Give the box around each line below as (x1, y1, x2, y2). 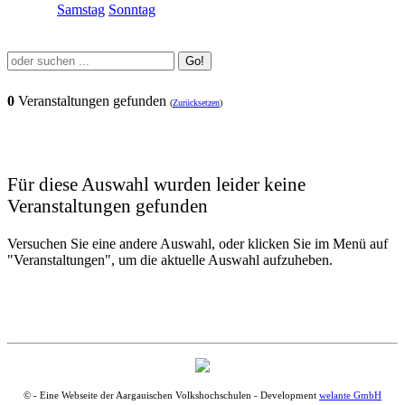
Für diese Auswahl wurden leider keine (7, 173, 306, 194)
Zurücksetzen (173, 97, 220, 108)
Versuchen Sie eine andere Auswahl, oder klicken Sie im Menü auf (7, 235, 388, 251)
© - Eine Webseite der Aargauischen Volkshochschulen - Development (24, 389, 319, 400)
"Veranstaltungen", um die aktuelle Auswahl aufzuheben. (7, 251, 333, 268)
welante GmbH (319, 389, 381, 400)
